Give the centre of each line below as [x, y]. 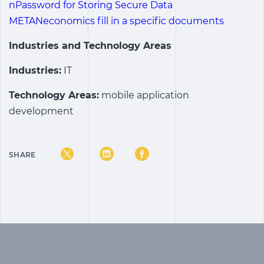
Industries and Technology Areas [90, 46]
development [41, 111]
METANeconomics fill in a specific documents [116, 21]
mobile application [144, 95]
